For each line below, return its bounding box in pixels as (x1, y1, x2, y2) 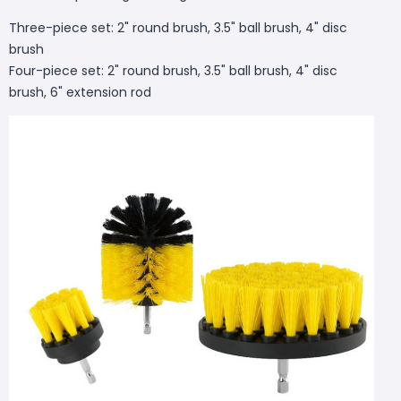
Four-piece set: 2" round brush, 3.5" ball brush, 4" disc (9, 61, 337, 80)
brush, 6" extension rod (9, 82, 151, 101)
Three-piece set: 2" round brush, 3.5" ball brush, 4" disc (9, 18, 347, 37)
